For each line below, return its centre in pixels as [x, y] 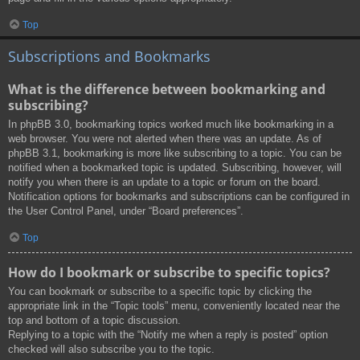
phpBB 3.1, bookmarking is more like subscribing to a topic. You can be [175, 153]
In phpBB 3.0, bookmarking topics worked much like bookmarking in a [171, 124]
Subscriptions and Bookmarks [109, 56]
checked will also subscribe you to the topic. [111, 350]
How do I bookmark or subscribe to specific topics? [169, 273]
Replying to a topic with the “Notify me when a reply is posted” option [168, 335]
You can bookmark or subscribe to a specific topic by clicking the [160, 292]
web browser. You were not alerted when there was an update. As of [165, 138]
